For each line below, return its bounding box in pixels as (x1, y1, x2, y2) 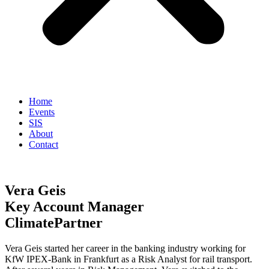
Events (29, 107, 55, 117)
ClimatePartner (5, 214, 103, 231)
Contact (29, 139, 58, 150)
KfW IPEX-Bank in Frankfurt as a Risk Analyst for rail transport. (5, 253, 252, 264)
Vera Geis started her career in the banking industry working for (5, 243, 246, 253)
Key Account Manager (5, 198, 144, 214)
